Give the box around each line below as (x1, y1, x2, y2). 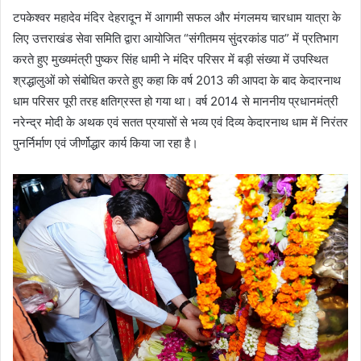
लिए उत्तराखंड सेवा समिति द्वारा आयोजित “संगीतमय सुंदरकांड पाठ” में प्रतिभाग (13, 30, 338, 46)
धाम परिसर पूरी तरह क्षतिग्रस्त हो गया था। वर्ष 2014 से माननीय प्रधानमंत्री (13, 93, 338, 109)
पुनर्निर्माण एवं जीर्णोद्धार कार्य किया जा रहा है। (13, 135, 198, 151)
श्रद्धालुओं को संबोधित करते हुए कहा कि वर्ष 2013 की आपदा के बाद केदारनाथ (13, 72, 341, 88)
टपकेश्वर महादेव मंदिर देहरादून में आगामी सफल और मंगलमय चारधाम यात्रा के (13, 9, 341, 25)
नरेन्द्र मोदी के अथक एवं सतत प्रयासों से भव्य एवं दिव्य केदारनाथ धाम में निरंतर (13, 114, 348, 130)
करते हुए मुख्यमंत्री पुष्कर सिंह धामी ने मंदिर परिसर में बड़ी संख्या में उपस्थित (13, 51, 328, 67)
